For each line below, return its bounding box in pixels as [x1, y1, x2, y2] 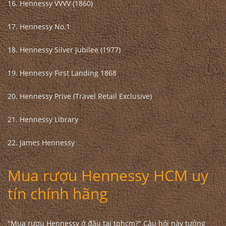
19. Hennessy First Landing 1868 [8, 68, 117, 78]
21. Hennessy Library [8, 115, 78, 124]
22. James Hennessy [8, 138, 75, 147]
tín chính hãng [8, 183, 111, 204]
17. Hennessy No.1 [8, 22, 70, 31]
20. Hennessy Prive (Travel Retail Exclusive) [8, 91, 152, 101]
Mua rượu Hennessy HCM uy [8, 165, 208, 186]
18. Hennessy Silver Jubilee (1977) [8, 45, 121, 54]
